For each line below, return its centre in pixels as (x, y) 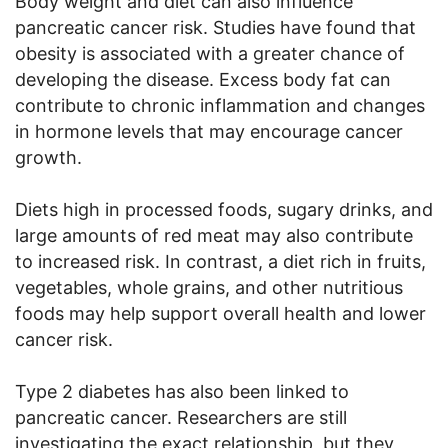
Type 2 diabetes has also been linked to (182, 391)
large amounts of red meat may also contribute (214, 235)
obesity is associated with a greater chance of (210, 53)
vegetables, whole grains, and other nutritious (209, 287)
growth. (48, 157)
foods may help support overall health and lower (220, 313)
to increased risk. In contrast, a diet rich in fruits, (220, 261)
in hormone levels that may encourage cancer (209, 131)
